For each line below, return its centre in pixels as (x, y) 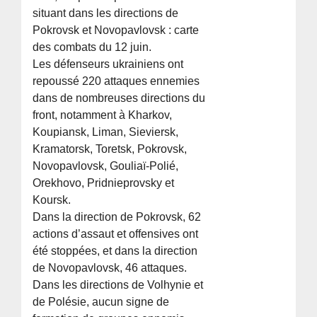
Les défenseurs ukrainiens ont (108, 64)
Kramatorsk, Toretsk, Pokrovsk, (110, 149)
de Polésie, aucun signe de (101, 302)
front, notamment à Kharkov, (103, 115)
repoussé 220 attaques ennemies (116, 81)
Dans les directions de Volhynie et (118, 285)
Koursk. (52, 200)
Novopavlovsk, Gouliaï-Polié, (106, 166)
